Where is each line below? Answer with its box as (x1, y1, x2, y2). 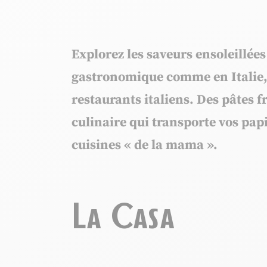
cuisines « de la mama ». (72, 136, 218, 153)
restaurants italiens (72, 91, 190, 108)
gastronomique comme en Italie (72, 69, 263, 85)
